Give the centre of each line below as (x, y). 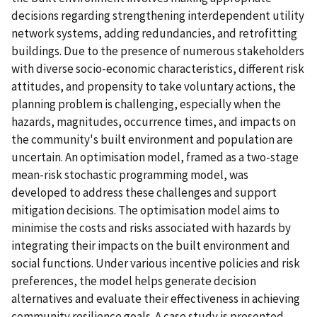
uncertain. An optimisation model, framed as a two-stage (155, 157)
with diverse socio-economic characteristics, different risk (158, 68)
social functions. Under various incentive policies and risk (156, 263)
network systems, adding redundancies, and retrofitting (154, 33)
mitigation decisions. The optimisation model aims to (145, 210)
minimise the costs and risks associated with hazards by (151, 227)
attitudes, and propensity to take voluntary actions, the (154, 86)
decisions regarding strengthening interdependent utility (158, 15)
